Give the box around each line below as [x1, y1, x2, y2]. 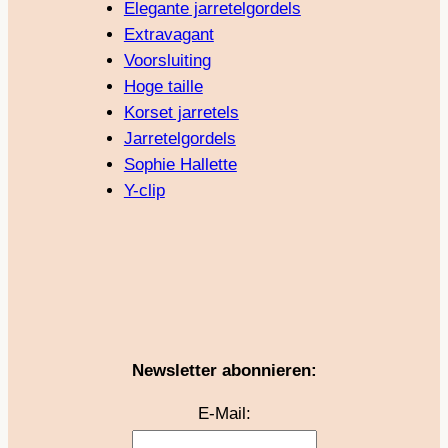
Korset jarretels [123, 102, 239, 122]
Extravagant [123, 24, 214, 44]
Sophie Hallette [123, 154, 237, 174]
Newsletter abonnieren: [131, 361, 317, 381]
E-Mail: [197, 404, 251, 424]
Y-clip [123, 180, 165, 200]
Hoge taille [123, 76, 203, 96]
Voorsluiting [123, 50, 211, 70]
